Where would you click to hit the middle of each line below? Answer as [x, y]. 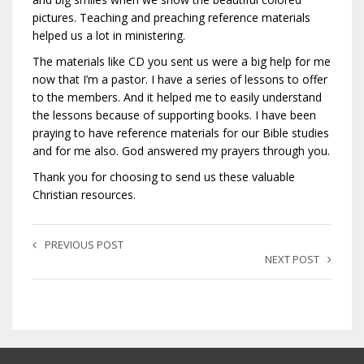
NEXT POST [292, 259]
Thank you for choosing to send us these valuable [164, 177]
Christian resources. [84, 195]
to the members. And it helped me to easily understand [177, 97]
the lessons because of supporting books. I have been [174, 115]
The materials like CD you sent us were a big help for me [182, 61]
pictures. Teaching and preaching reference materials [171, 17]
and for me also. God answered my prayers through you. [181, 151]
